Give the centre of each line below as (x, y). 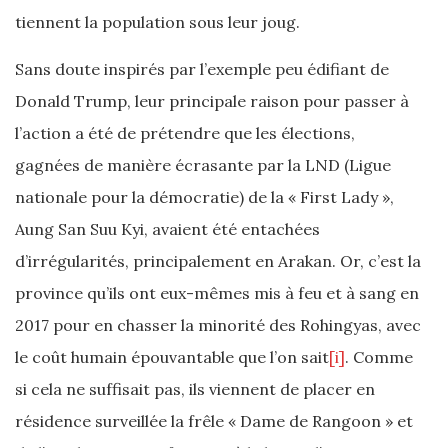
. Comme (379, 357)
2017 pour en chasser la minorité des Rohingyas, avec (218, 325)
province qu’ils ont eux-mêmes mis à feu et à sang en (217, 293)
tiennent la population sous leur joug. (157, 22)
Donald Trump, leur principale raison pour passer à (212, 101)
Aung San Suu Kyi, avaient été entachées (167, 229)
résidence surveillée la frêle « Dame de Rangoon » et (214, 421)
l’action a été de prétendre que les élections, (185, 133)
